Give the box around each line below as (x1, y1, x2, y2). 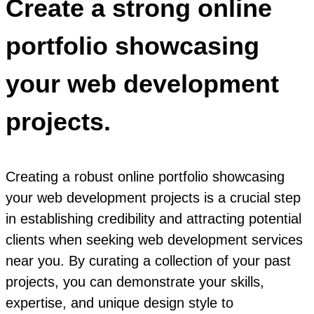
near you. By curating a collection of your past (6, 253, 291, 269)
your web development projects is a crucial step (6, 190, 301, 206)
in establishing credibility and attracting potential (6, 211, 301, 227)
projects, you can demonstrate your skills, (6, 274, 264, 290)
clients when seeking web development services (6, 232, 303, 248)
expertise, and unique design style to (6, 295, 233, 311)
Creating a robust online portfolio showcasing (6, 169, 285, 185)
